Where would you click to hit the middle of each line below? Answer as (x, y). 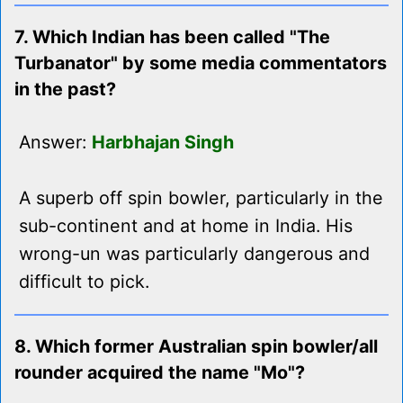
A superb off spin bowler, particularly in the (201, 198)
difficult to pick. (84, 282)
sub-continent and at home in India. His (186, 226)
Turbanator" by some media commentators (201, 63)
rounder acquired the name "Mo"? (160, 373)
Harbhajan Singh (163, 143)
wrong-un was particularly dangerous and (194, 254)
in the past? (65, 90)
